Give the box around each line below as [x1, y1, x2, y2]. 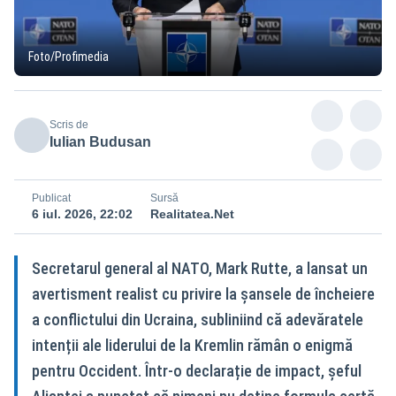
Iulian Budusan [49, 133, 151, 149]
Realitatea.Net [150, 206, 234, 221]
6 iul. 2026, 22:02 [32, 206, 133, 221]
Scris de [49, 118, 88, 131]
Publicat [32, 191, 71, 204]
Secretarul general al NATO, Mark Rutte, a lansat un [32, 258, 368, 278]
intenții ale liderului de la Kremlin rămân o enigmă [32, 335, 353, 354]
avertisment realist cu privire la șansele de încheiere [32, 284, 375, 303]
